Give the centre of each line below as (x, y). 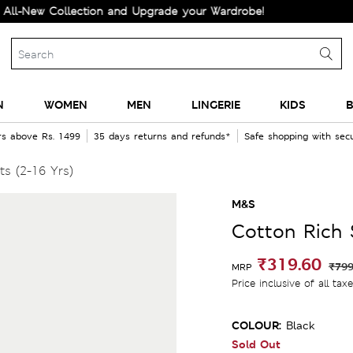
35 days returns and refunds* (162, 136)
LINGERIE (216, 104)
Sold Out (256, 344)
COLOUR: (256, 325)
